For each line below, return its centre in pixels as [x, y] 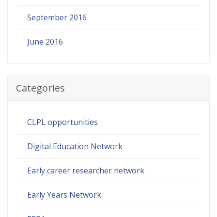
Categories [41, 88]
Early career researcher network [86, 171]
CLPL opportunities [62, 122]
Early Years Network [64, 195]
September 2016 [57, 17]
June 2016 [45, 41]
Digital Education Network [75, 147]
